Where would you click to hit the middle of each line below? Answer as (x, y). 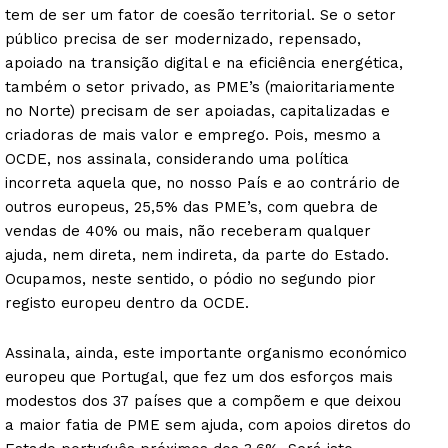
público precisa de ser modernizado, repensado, (183, 38)
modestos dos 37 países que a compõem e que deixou (203, 400)
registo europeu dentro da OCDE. (127, 302)
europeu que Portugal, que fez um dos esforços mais (199, 376)
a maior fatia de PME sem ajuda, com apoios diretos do (208, 424)
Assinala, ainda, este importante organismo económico (206, 352)
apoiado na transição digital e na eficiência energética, (204, 62)
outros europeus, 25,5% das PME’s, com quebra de (191, 206)
